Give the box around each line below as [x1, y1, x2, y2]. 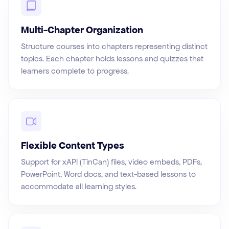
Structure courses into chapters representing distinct [21, 41, 208, 52]
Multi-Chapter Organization [21, 24, 143, 37]
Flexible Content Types [21, 139, 124, 152]
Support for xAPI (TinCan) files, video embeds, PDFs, [21, 157, 202, 167]
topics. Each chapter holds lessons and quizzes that [21, 54, 203, 64]
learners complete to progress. [21, 66, 129, 76]
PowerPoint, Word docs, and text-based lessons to [21, 169, 196, 179]
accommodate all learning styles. [21, 181, 136, 192]
